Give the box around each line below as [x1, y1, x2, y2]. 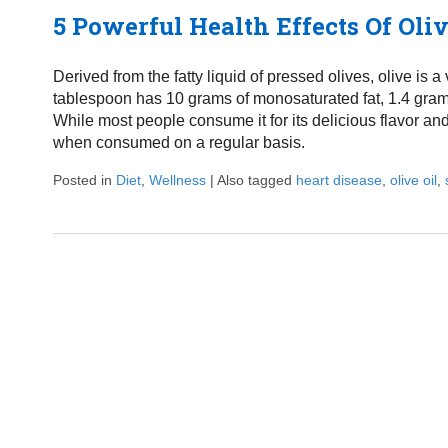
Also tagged [216, 171, 296, 188]
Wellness [148, 171, 206, 188]
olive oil [389, 171, 437, 188]
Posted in [52, 171, 116, 188]
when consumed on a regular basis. [52, 133, 305, 151]
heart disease [295, 171, 382, 188]
